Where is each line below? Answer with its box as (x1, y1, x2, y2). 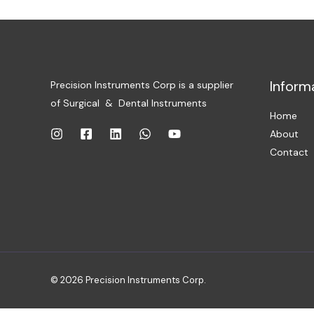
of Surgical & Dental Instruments (50, 96, 207, 109)
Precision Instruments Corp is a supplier (50, 78, 233, 91)
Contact (269, 145, 308, 158)
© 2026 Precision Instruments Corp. (50, 274, 206, 286)
